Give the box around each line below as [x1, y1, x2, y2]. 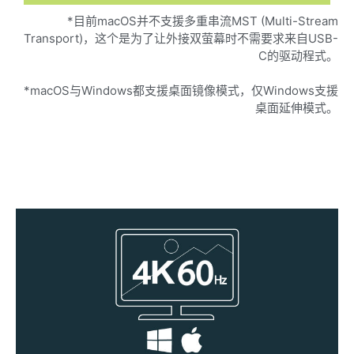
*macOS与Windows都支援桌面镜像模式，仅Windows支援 [24, 82, 338, 98]
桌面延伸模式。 [255, 100, 338, 115]
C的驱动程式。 [258, 47, 338, 63]
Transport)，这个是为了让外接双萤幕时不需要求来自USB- [24, 30, 338, 46]
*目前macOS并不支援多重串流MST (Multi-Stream [67, 13, 338, 28]
